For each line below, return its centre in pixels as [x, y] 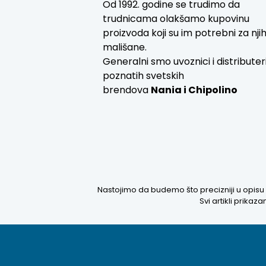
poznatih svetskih [144, 76]
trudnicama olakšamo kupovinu [176, 19]
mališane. [125, 47]
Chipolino [213, 90]
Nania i [170, 90]
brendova [127, 90]
